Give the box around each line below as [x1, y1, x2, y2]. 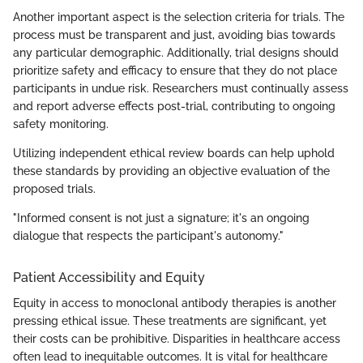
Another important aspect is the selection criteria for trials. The [13, 11, 344, 24]
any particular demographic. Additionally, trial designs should [13, 46, 339, 60]
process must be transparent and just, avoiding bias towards [13, 28, 335, 42]
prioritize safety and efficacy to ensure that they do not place [13, 64, 337, 78]
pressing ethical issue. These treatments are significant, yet [13, 314, 327, 328]
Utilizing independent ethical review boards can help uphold [13, 147, 335, 160]
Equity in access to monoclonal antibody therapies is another [13, 297, 336, 310]
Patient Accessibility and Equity [13, 270, 205, 286]
